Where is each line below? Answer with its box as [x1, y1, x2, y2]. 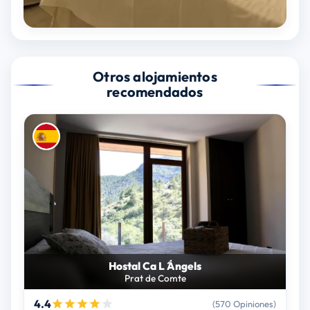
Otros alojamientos [93, 67, 217, 85]
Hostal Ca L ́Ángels [109, 258, 201, 273]
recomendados [107, 82, 203, 100]
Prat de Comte [124, 271, 186, 284]
